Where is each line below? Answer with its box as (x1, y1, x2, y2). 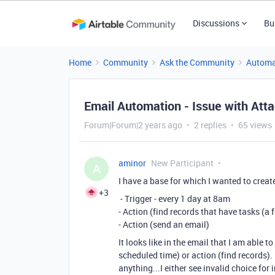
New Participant (151, 157, 214, 169)
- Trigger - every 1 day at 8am (118, 193, 230, 204)
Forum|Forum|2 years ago (84, 119, 182, 131)
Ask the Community (160, 56, 234, 68)
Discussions (192, 17, 239, 29)
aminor (118, 157, 146, 169)
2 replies (194, 119, 227, 131)
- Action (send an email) (118, 219, 209, 230)
